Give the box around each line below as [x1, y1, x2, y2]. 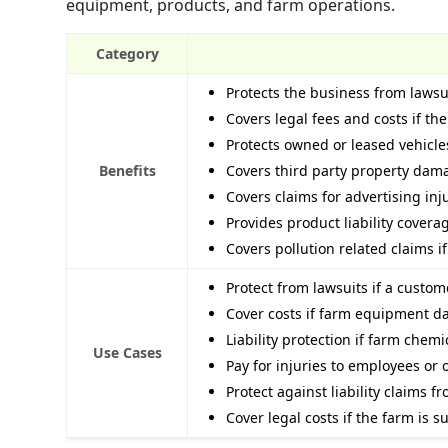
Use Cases [92, 342, 162, 362]
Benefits [98, 160, 156, 180]
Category [95, 43, 159, 63]
